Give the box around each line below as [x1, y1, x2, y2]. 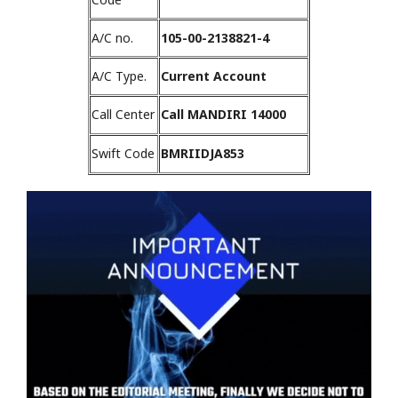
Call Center [92, 106, 155, 123]
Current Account [161, 68, 267, 85]
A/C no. [92, 29, 133, 47]
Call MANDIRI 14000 [161, 106, 286, 123]
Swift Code [92, 145, 155, 163]
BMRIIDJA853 [161, 145, 244, 163]
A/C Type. [92, 68, 147, 85]
